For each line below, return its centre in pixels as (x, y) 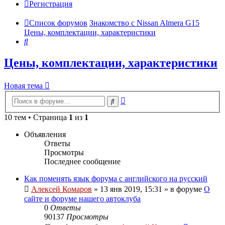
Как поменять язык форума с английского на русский (116, 178)
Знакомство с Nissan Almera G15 (144, 23)
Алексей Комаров (62, 189)
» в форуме (183, 189)
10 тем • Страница (36, 117)
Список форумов (58, 23)
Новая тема (23, 86)
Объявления (45, 134)
